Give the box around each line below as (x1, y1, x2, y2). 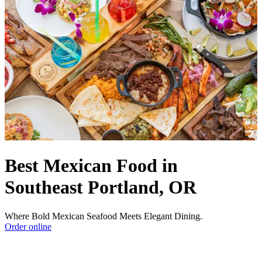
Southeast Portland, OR (5, 177, 196, 198)
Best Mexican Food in (5, 155, 178, 177)
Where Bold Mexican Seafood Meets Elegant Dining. (5, 211, 202, 221)
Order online (5, 221, 51, 232)
